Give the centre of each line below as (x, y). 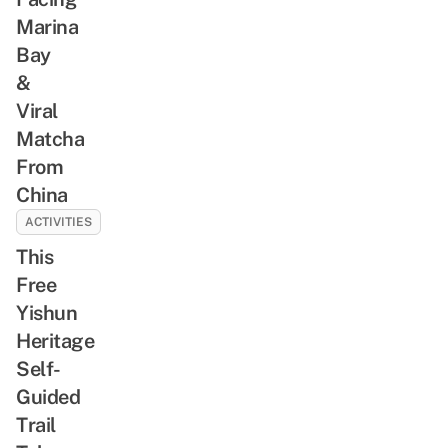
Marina (47, 26)
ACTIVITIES (58, 221)
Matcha (50, 138)
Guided (48, 396)
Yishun (46, 312)
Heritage (55, 340)
